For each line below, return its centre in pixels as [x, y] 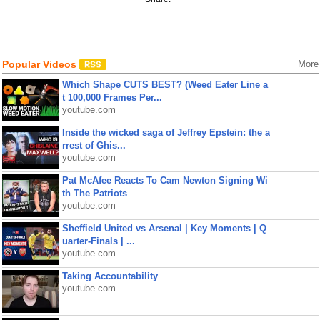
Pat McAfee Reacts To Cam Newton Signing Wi [165, 180]
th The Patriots [94, 193]
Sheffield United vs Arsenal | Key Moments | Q [164, 228]
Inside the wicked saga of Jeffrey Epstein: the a [166, 132]
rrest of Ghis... [94, 145]
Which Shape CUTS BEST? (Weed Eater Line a [165, 85]
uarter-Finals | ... [98, 241]
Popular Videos [40, 64]
